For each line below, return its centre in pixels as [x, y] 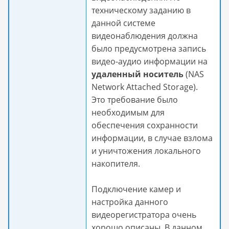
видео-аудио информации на [150, 61]
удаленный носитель [138, 74]
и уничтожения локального [146, 151]
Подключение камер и [136, 189]
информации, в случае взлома [152, 138]
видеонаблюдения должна [145, 36]
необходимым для [128, 112]
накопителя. [116, 164]
